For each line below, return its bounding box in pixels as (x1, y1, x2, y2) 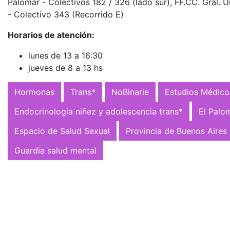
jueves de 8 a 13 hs (28, 63, 103, 73)
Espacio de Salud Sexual (14, 126, 110, 136)
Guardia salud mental (14, 145, 97, 156)
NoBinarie (111, 87, 149, 97)
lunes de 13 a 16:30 (28, 50, 103, 61)
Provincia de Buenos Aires (126, 126, 227, 136)
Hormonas (14, 87, 54, 97)
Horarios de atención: (8, 30, 94, 40)
